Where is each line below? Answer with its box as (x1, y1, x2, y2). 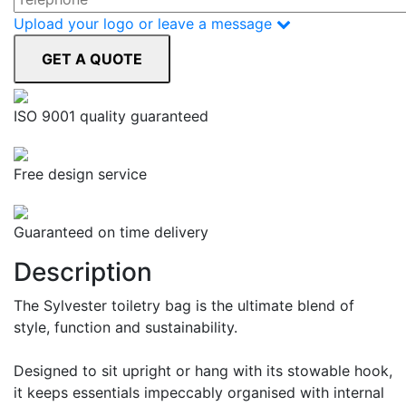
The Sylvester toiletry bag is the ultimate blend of (14, 296, 354, 315)
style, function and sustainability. (14, 318, 237, 337)
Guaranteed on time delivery (14, 223, 208, 242)
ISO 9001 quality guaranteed (14, 107, 208, 126)
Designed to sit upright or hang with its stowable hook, (14, 362, 392, 381)
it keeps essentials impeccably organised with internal (14, 383, 384, 402)
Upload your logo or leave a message (14, 14, 276, 34)
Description (14, 256, 152, 288)
